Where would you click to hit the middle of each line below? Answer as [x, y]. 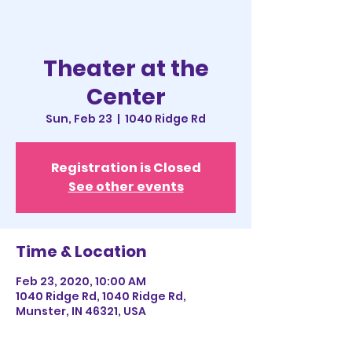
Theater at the [126, 69]
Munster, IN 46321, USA [81, 311]
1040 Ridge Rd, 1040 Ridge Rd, [101, 296]
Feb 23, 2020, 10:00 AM [81, 281]
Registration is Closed [126, 168]
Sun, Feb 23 [79, 119]
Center [126, 97]
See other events [126, 187]
